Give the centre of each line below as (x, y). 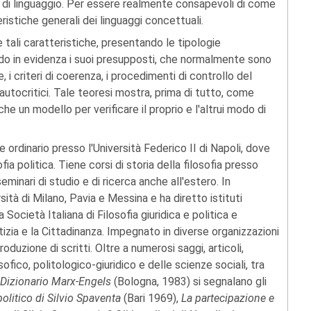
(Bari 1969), (152, 299)
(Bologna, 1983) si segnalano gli (190, 282)
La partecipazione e (228, 299)
